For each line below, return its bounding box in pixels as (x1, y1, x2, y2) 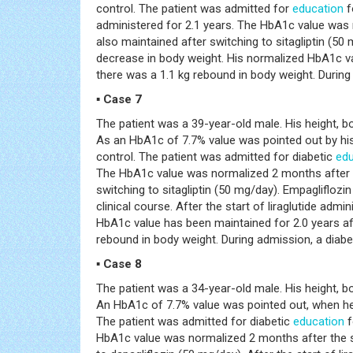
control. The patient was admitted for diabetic (96, 149, 336, 164)
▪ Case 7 (96, 91, 142, 106)
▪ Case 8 (96, 256, 142, 271)
